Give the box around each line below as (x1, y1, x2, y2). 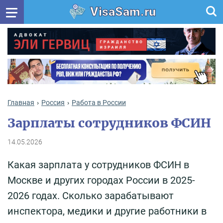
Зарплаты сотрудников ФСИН (7, 115, 211, 131)
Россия (41, 99, 65, 107)
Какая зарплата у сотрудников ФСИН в (7, 159, 189, 171)
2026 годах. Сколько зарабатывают (7, 190, 174, 202)
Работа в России (72, 99, 126, 107)
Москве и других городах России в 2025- (7, 174, 195, 187)
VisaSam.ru (90, 4, 156, 19)
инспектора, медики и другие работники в (7, 205, 207, 218)
